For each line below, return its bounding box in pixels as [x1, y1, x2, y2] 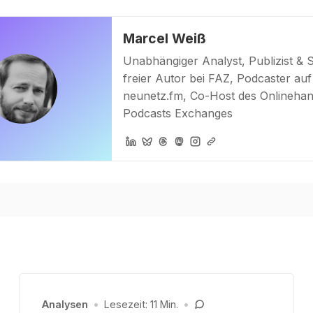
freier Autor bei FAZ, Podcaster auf [123, 71, 312, 86]
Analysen [41, 298, 88, 311]
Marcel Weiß [123, 30, 206, 48]
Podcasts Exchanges [123, 106, 233, 121]
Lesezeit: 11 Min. [104, 298, 179, 311]
